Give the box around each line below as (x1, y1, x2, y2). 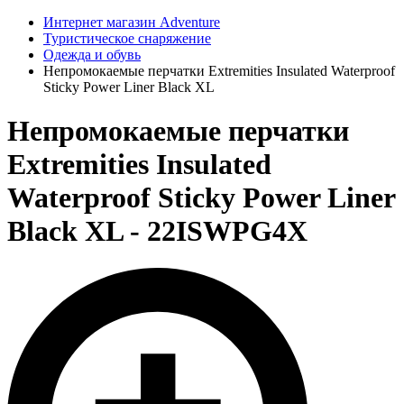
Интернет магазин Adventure (43, 14, 220, 30)
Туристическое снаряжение (43, 31, 211, 46)
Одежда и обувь (43, 47, 141, 62)
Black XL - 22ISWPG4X (7, 215, 308, 248)
